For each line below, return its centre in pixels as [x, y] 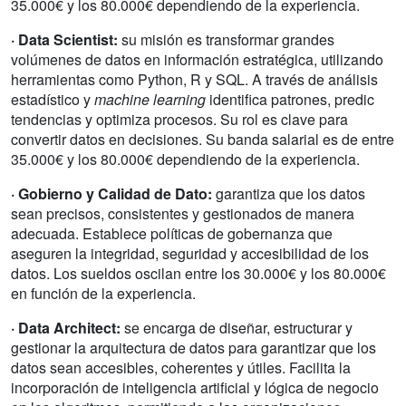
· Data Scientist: [64, 39]
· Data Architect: [66, 327]
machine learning [150, 99]
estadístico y [53, 99]
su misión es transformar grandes [226, 39]
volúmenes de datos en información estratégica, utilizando [197, 59]
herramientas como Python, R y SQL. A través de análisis [194, 79]
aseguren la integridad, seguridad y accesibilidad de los [190, 253]
